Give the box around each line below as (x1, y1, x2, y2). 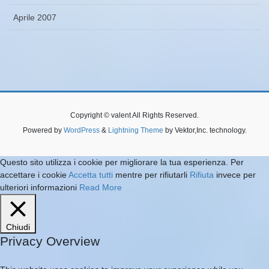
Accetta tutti (68, 169, 113, 180)
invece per (214, 169, 256, 180)
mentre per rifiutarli (113, 169, 190, 180)
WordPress (63, 125, 100, 134)
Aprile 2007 (13, 13, 56, 23)
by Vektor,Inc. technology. (163, 125, 247, 134)
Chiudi (6, 222, 30, 232)
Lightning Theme (107, 125, 163, 134)
